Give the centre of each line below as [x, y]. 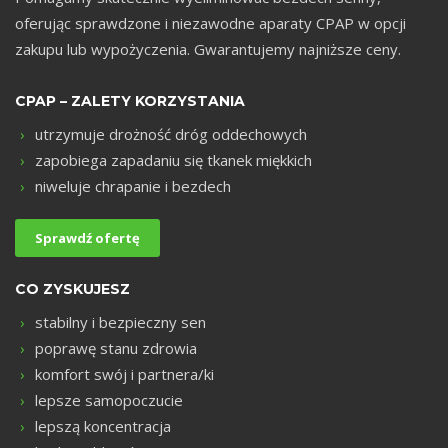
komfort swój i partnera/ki [124, 373]
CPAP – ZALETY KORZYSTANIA [130, 100]
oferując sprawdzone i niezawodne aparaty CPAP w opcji [210, 22]
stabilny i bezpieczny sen [120, 321]
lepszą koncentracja [103, 425]
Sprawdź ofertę [87, 237]
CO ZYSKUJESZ [72, 288]
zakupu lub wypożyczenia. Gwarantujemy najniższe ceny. [208, 48]
